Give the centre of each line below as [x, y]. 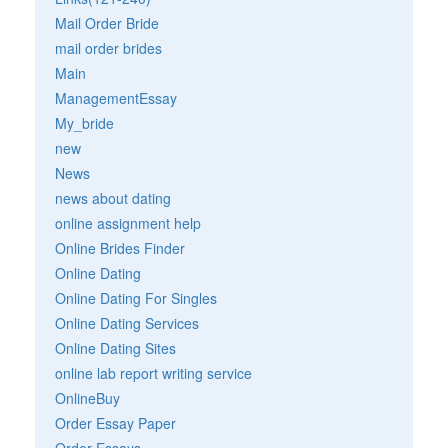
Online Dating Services [127, 322]
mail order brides [108, 47]
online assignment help [128, 222]
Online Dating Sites [115, 347]
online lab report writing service [153, 372]
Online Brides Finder [120, 247]
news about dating [113, 197]
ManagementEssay [116, 97]
